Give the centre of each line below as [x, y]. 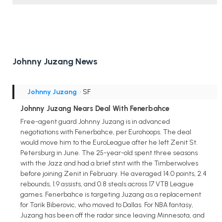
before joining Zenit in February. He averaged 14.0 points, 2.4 [113, 173]
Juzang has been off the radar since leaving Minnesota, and [112, 215]
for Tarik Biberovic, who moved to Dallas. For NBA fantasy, [107, 205]
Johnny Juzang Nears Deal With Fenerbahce [95, 109]
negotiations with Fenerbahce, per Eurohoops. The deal [106, 132]
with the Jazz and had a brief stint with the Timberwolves [109, 163]
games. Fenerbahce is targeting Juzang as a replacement [111, 194]
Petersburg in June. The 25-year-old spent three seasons [109, 153]
